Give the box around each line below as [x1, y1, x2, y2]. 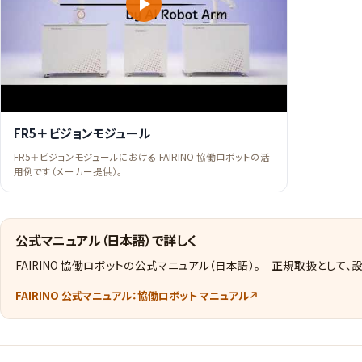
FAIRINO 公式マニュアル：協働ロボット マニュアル [15, 287, 249, 303]
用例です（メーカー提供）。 [14, 164, 122, 178]
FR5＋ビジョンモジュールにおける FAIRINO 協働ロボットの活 [14, 149, 270, 163]
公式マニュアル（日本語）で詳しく [15, 233, 197, 249]
